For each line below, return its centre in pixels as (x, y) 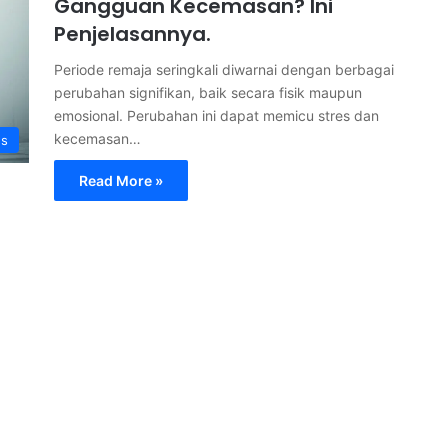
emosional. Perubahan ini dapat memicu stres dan (216, 115)
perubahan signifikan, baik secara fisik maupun (208, 92)
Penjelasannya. (132, 34)
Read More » (121, 180)
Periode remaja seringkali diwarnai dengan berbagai (224, 69)
